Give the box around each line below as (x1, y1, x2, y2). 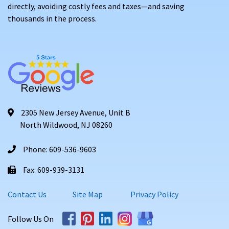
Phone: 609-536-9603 (18, 144, 96, 154)
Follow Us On (8, 213, 60, 224)
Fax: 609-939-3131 (18, 164, 84, 175)
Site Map (73, 189, 103, 199)
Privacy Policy (129, 189, 178, 199)
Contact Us (8, 189, 47, 199)
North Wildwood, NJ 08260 (8, 119, 112, 130)
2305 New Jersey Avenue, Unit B (16, 107, 130, 118)
